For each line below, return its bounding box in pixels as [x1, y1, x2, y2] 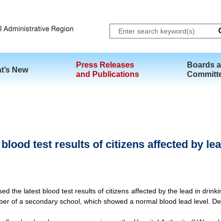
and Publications [75, 70, 139, 78]
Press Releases [75, 60, 134, 69]
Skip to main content [78, 1, 143, 9]
